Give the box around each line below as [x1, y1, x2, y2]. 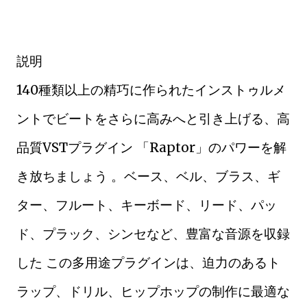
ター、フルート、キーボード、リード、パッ [16, 197, 277, 213]
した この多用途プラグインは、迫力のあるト [16, 254, 280, 271]
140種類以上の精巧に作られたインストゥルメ [16, 82, 286, 98]
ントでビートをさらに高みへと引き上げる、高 [16, 110, 290, 127]
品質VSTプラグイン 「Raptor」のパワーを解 [16, 139, 286, 156]
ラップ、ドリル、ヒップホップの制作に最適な [16, 283, 290, 299]
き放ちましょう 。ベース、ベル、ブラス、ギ [16, 168, 280, 184]
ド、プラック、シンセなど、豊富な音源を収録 [16, 225, 290, 242]
